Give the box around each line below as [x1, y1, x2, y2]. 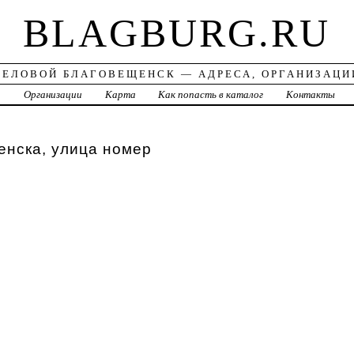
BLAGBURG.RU [23, 11, 331, 56]
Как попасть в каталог [158, 88, 264, 101]
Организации [23, 88, 82, 101]
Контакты [286, 88, 336, 101]
